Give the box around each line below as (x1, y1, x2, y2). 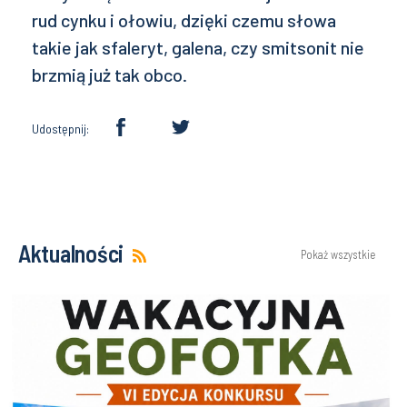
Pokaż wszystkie (301, 247, 375, 263)
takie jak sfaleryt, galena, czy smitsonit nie (32, 36, 364, 59)
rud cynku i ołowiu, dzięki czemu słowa (32, 9, 336, 32)
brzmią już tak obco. (32, 64, 187, 86)
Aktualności (18, 239, 124, 268)
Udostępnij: (32, 121, 89, 137)
